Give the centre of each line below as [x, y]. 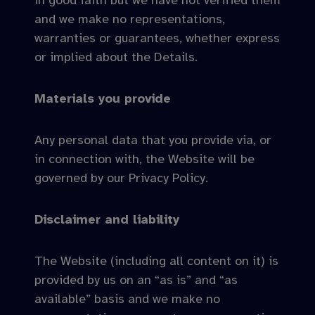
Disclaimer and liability [107, 219]
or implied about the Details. [116, 57]
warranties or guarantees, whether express [157, 38]
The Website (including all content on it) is [156, 261]
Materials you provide [103, 98]
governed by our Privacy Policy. [121, 178]
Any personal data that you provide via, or [153, 140]
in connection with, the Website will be [144, 159]
